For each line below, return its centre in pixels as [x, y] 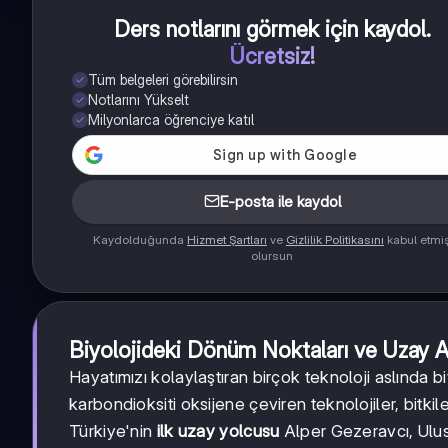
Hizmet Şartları [227, 240]
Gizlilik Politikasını [335, 240]
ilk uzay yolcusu [218, 431]
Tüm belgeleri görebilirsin [163, 80]
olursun [272, 256]
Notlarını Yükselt [138, 100]
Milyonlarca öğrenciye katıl [171, 120]
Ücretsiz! [272, 56]
